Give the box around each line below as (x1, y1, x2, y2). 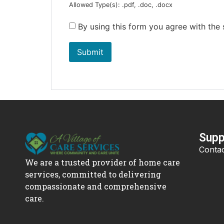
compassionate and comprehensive (24, 181, 166, 192)
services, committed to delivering (24, 169, 161, 180)
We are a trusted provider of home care (24, 157, 180, 168)
